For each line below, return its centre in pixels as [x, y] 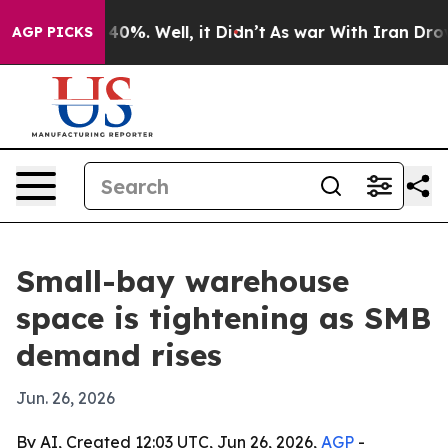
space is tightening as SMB [223, 318]
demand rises [119, 355]
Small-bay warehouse [182, 281]
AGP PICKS [52, 32]
